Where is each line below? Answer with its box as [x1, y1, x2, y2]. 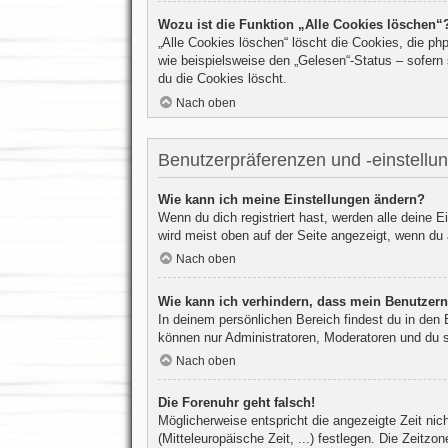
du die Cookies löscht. [157, 71, 287, 87]
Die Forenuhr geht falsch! [157, 395, 315, 411]
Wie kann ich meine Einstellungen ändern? [157, 191, 425, 207]
